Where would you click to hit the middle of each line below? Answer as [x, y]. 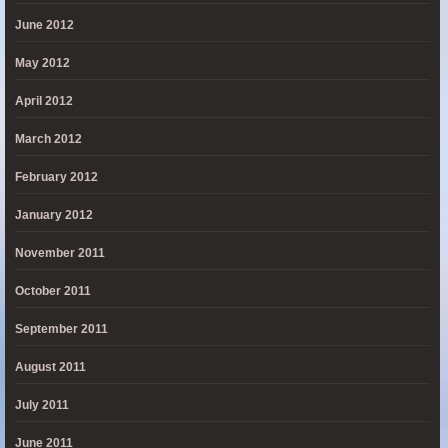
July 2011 [42, 405]
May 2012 [42, 63]
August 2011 [50, 367]
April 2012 [44, 101]
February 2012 [56, 177]
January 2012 [54, 215]
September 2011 [61, 329]
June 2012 [44, 25]
